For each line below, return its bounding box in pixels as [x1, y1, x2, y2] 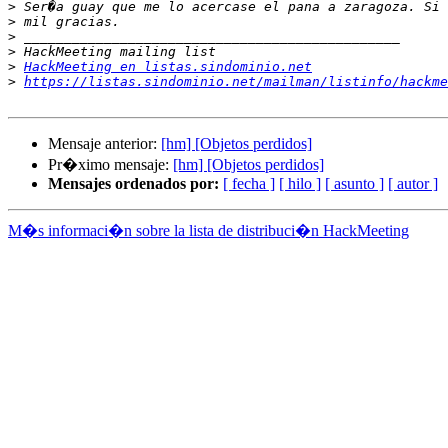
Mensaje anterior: [48, 135, 161, 153]
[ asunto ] [325, 175, 384, 193]
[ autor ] [388, 175, 438, 193]
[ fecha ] [223, 175, 275, 193]
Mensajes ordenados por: [48, 175, 219, 193]
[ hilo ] [279, 175, 321, 193]
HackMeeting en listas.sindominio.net [24, 59, 312, 75]
